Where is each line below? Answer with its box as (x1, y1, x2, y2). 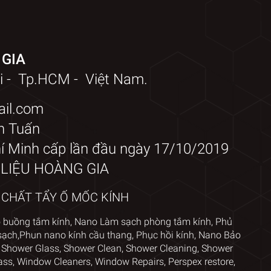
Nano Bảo (198, 229, 241, 241)
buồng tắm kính (3, 215, 70, 227)
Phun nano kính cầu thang (19, 229, 132, 241)
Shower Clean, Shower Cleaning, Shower (63, 242, 233, 254)
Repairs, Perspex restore (131, 255, 233, 267)
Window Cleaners (16, 255, 91, 267)
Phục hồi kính (135, 229, 194, 241)
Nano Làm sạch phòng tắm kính (74, 215, 211, 227)
